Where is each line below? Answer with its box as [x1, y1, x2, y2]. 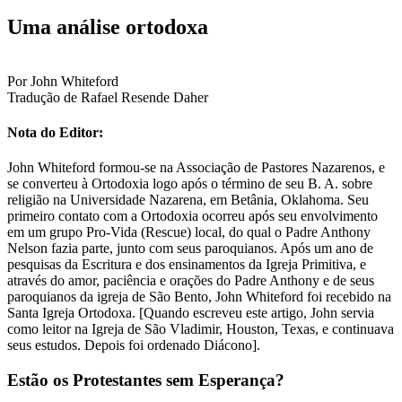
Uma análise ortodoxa [7, 14, 208, 39]
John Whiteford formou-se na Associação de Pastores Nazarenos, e [7, 160, 385, 176]
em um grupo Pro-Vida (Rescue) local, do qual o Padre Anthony [7, 224, 371, 240]
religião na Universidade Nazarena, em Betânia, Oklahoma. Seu [7, 192, 369, 208]
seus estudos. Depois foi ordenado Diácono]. [7, 337, 260, 354]
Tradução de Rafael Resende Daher [7, 89, 208, 105]
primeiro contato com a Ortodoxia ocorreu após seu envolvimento [7, 208, 378, 224]
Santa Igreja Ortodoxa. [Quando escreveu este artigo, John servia [7, 305, 374, 321]
